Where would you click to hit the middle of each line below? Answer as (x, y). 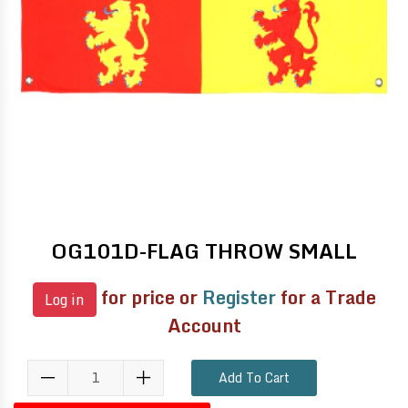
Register (239, 297)
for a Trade (326, 297)
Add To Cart (254, 377)
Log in (64, 299)
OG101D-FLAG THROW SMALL (204, 250)
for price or (149, 297)
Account (204, 325)
